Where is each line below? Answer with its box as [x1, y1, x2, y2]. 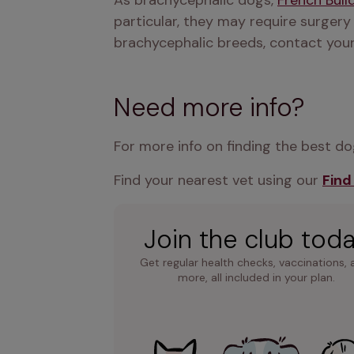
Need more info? [114, 91, 305, 124]
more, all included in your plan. [177, 270, 335, 284]
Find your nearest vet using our [114, 171, 322, 190]
